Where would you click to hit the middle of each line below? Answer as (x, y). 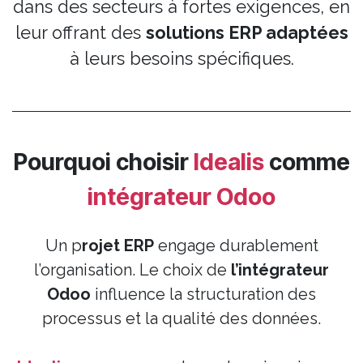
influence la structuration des (203, 294)
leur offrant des (80, 33)
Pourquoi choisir (103, 162)
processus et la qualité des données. (181, 318)
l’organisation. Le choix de (132, 270)
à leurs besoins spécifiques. (181, 59)
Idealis (228, 162)
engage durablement (236, 246)
